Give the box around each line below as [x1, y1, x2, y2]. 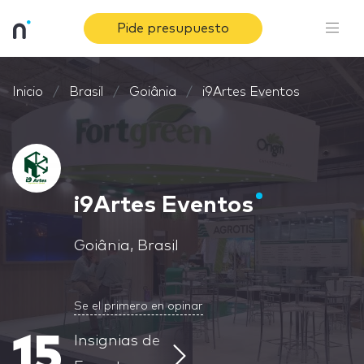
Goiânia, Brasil [74, 239, 179, 253]
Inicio [12, 85, 43, 98]
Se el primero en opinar [74, 301, 203, 312]
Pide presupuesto [117, 22, 230, 35]
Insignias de [74, 334, 160, 349]
